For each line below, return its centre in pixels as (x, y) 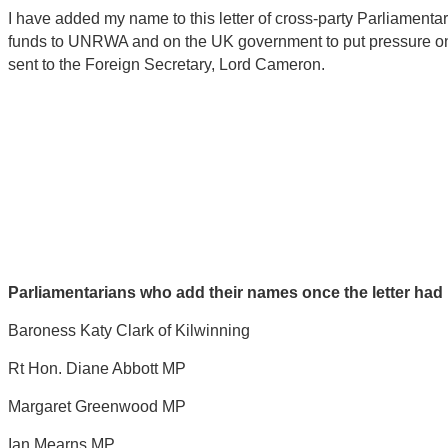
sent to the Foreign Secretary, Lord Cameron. (166, 64)
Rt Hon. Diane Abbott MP (97, 368)
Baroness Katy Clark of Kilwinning (129, 330)
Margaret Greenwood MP (97, 406)
